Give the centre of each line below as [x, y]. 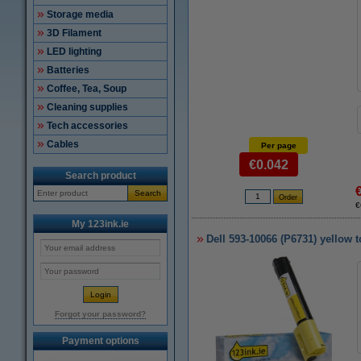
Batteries [68, 70]
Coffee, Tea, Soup [87, 89]
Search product [100, 176]
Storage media [80, 15]
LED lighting [74, 52]
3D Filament [74, 33]
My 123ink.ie [100, 224]
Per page [278, 145]
